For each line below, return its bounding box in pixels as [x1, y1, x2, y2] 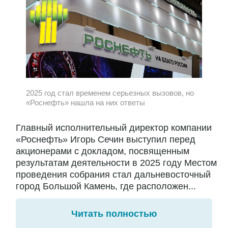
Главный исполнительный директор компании [16, 123, 212, 133]
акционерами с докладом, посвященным [16, 146, 189, 157]
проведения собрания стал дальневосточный [16, 169, 211, 180]
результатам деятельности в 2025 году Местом [16, 158, 217, 168]
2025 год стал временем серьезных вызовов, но [26, 88, 194, 97]
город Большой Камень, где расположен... [16, 181, 196, 192]
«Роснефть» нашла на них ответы [26, 98, 145, 107]
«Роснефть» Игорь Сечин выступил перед [16, 134, 195, 145]
